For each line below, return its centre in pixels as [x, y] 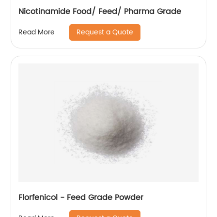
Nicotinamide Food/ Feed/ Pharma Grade [100, 11]
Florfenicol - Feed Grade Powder [81, 197]
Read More [37, 32]
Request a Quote [105, 32]
